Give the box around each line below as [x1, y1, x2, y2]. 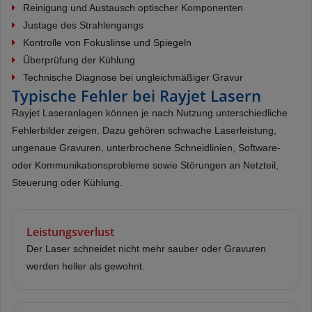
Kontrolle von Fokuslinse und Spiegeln [23, 36, 192, 48]
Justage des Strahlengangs [23, 19, 143, 31]
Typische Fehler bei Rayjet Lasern [12, 84, 261, 106]
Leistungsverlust [26, 224, 114, 240]
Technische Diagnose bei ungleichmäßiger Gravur [23, 71, 243, 83]
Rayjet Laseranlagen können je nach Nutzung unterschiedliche [12, 107, 288, 118]
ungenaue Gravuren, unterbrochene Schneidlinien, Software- [12, 141, 281, 153]
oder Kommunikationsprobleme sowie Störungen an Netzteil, [12, 159, 279, 171]
